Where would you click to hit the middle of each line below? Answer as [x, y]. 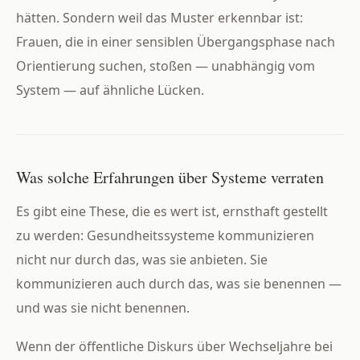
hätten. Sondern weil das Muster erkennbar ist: [160, 17]
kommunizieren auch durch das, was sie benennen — [179, 284]
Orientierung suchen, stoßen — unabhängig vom [166, 65]
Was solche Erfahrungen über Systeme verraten [170, 177]
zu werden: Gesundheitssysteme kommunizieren [165, 236]
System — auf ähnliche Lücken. [110, 90]
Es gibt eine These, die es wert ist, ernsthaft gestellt [172, 212]
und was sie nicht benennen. [103, 308]
